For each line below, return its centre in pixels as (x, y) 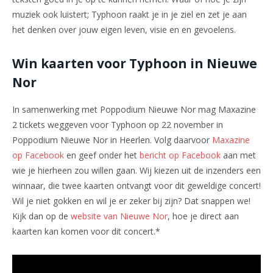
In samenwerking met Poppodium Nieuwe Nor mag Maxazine (134, 110)
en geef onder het (102, 155)
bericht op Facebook (180, 155)
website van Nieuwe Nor (119, 216)
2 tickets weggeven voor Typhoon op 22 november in (118, 125)
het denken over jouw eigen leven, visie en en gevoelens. (124, 29)
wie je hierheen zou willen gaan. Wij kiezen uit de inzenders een (136, 171)
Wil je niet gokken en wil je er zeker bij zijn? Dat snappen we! (131, 201)
